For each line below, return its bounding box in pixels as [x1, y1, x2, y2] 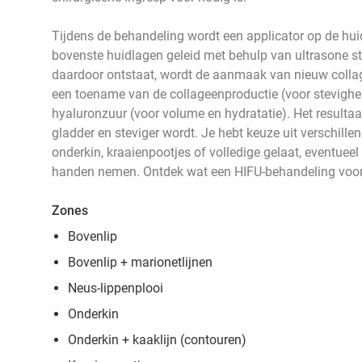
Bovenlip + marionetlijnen [68, 255, 213, 270]
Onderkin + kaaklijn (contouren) [68, 332, 246, 347]
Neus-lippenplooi [68, 280, 163, 296]
